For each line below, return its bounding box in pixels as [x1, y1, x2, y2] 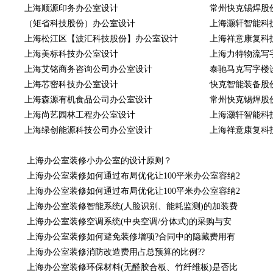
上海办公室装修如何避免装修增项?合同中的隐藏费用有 [24, 232, 235, 242]
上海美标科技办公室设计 [24, 49, 118, 59]
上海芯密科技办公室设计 [24, 80, 118, 90]
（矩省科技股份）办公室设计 [24, 19, 135, 29]
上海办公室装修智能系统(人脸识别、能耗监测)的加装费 [24, 202, 238, 211]
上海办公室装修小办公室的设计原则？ [24, 156, 172, 166]
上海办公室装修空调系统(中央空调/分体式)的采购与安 [24, 217, 232, 227]
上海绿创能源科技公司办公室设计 [24, 126, 152, 135]
